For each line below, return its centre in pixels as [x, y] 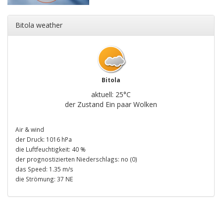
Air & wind [30, 129]
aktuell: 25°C [111, 94]
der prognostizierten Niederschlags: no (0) [76, 159]
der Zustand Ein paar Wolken [111, 104]
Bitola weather [39, 25]
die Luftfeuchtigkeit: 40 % [51, 149]
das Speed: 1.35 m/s [44, 169]
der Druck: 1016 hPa [44, 139]
